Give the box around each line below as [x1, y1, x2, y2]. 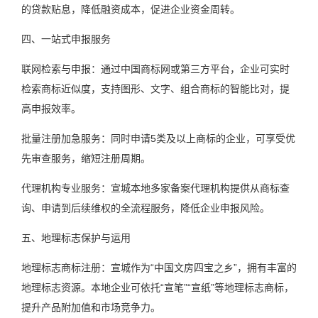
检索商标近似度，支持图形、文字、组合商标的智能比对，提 [21, 82, 290, 94]
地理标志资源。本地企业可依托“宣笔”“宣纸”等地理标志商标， [21, 281, 294, 293]
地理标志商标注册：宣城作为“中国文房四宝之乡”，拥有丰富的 [21, 261, 297, 273]
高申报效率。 [21, 102, 81, 114]
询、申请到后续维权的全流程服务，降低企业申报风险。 [21, 202, 270, 214]
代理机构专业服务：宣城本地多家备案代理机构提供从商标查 [21, 182, 290, 194]
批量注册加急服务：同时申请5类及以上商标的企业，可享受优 [21, 132, 295, 144]
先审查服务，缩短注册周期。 [21, 152, 150, 164]
